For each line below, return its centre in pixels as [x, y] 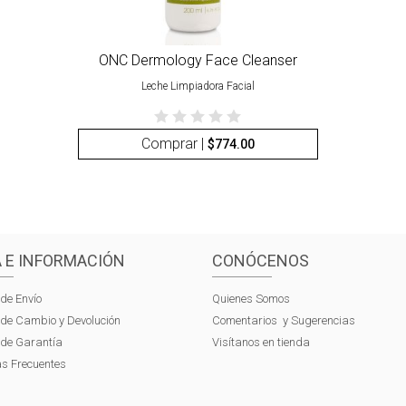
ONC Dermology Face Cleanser [198, 60]
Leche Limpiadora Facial [198, 87]
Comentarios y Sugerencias [284, 321]
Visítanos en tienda [261, 343]
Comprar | [174, 143]
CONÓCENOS [261, 261]
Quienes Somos [251, 299]
